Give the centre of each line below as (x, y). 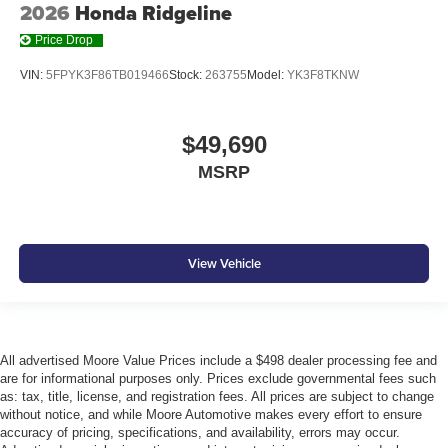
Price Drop (64, 40)
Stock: (187, 75)
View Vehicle (224, 264)
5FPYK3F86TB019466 (107, 75)
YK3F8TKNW (323, 75)
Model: (267, 75)
